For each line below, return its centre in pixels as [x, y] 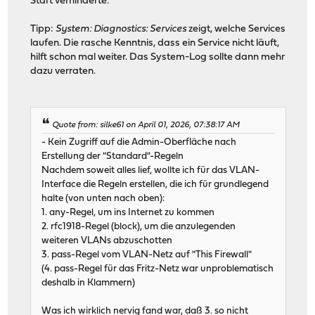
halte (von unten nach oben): [103, 198]
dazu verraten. [63, 72]
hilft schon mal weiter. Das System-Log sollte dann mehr [158, 58]
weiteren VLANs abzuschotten [107, 240]
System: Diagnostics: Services [121, 30]
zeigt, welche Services [236, 30]
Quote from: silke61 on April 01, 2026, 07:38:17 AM [146, 126]
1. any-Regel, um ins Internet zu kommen [128, 212]
